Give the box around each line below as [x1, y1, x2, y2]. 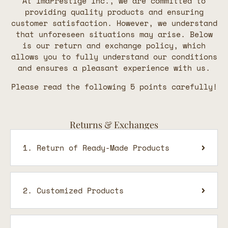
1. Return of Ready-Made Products [23, 142, 169, 154]
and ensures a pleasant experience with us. [18, 62, 210, 74]
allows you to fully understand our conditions [11, 51, 217, 63]
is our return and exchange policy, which [22, 40, 206, 51]
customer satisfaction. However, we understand [11, 17, 217, 29]
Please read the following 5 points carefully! [11, 81, 217, 93]
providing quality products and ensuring [24, 6, 204, 18]
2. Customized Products [23, 185, 124, 196]
